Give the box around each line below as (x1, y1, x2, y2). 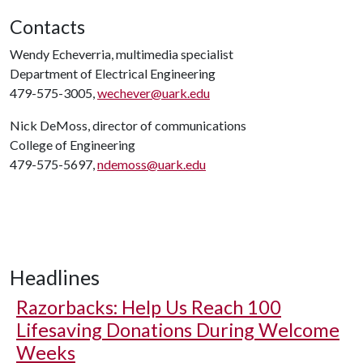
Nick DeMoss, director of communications (10, 117, 246, 133)
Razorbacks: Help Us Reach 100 (16, 296, 281, 318)
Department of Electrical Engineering (10, 66, 216, 81)
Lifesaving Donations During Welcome (16, 318, 340, 341)
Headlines (10, 265, 100, 289)
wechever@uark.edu (97, 85, 210, 100)
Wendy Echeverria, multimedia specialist (10, 46, 233, 62)
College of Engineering (10, 137, 135, 152)
